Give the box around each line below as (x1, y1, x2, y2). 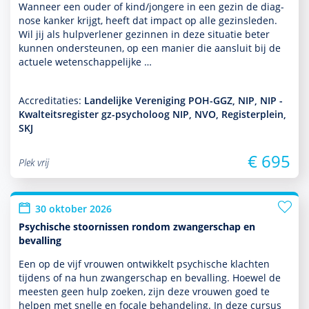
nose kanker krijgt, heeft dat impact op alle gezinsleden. (19, 14, 277, 27)
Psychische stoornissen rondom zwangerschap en (19, 220, 255, 233)
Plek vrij (19, 156, 49, 169)
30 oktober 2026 (35, 202, 112, 215)
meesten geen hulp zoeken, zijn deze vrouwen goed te (19, 285, 270, 298)
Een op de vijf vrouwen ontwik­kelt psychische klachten (19, 257, 270, 270)
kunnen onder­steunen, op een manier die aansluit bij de (19, 41, 281, 54)
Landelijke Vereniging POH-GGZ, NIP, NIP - (84, 94, 283, 107)
